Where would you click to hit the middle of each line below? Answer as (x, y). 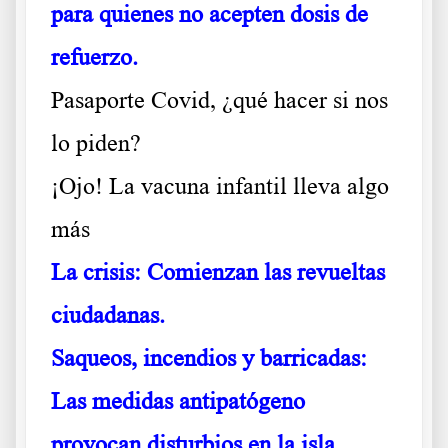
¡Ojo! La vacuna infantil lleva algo (220, 185)
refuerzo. (94, 56)
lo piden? (96, 142)
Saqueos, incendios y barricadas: (209, 357)
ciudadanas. (108, 314)
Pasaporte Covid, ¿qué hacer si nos (219, 99)
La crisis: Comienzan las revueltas (218, 271)
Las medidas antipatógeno (178, 400)
